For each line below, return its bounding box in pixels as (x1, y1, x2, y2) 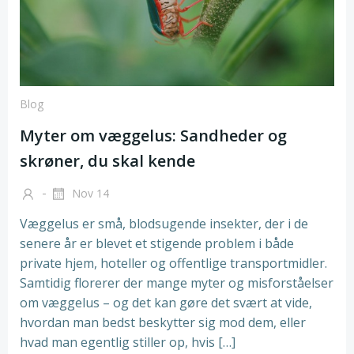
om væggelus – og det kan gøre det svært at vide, (20, 294, 312, 311)
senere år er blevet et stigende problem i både (20, 235, 294, 252)
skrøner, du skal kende (20, 150, 195, 172)
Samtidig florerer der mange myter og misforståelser (20, 274, 333, 292)
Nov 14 (69, 186, 109, 201)
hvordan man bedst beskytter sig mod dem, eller (20, 314, 306, 331)
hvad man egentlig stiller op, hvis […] (20, 333, 235, 351)
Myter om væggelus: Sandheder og (20, 125, 287, 147)
